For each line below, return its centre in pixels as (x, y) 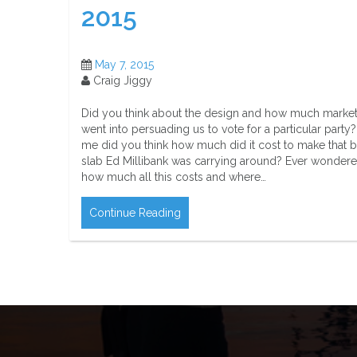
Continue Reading (135, 212)
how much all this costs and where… (174, 177)
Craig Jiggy (121, 80)
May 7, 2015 (124, 64)
